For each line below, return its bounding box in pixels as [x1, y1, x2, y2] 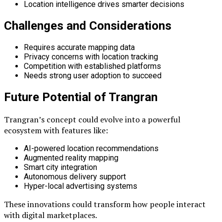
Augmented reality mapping [24, 153, 118, 163]
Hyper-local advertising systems [24, 181, 137, 191]
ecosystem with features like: [4, 124, 108, 136]
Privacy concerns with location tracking [24, 52, 158, 61]
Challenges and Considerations [4, 18, 171, 33]
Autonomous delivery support [24, 171, 126, 181]
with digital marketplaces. [4, 209, 97, 221]
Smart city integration [24, 162, 97, 172]
